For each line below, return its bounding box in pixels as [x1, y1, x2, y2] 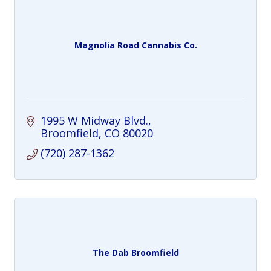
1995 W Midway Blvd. [40, 113, 148, 128]
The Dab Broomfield [92, 246, 179, 258]
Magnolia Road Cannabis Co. [74, 39, 197, 51]
